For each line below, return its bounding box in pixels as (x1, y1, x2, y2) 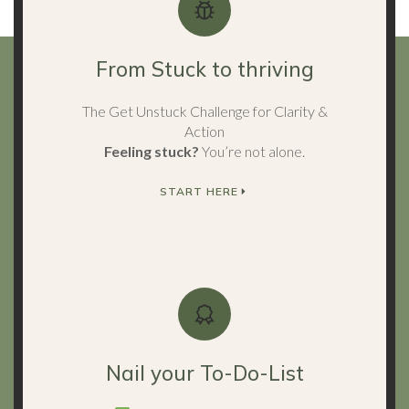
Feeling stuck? (104, 142, 199, 161)
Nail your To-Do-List (105, 359, 304, 386)
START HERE (160, 184, 238, 199)
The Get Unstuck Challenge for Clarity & (81, 102, 328, 121)
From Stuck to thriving (95, 56, 314, 83)
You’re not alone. (199, 142, 305, 161)
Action (184, 122, 225, 141)
